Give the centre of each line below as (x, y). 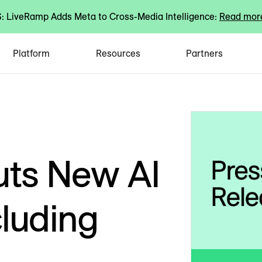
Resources (118, 53)
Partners (205, 53)
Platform (32, 53)
